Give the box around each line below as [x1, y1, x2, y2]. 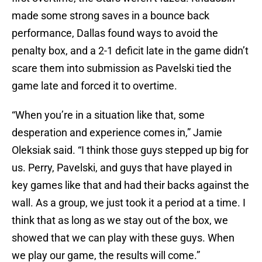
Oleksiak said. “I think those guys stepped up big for [12, 144, 249, 157]
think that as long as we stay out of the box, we [12, 214, 228, 227]
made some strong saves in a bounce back [12, 9, 209, 22]
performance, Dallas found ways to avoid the [12, 27, 218, 40]
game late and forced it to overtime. [12, 80, 177, 92]
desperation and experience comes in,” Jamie [12, 126, 222, 139]
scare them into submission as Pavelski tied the [12, 62, 232, 75]
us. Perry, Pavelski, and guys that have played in [12, 161, 232, 174]
